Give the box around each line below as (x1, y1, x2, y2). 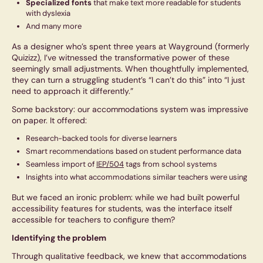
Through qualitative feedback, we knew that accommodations (12, 251, 247, 262)
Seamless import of (26, 159, 96, 170)
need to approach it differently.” (12, 86, 133, 97)
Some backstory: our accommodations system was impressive (12, 104, 248, 115)
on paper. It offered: (12, 115, 87, 126)
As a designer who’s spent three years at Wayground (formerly (12, 41, 249, 52)
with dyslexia (26, 8, 70, 19)
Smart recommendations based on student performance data (26, 146, 241, 157)
